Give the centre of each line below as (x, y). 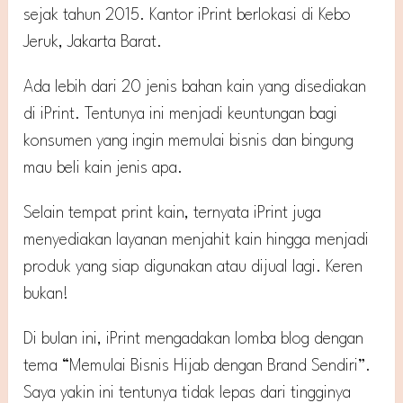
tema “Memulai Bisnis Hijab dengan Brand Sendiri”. (197, 366)
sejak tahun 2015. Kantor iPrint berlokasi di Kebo (188, 15)
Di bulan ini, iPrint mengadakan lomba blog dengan (194, 339)
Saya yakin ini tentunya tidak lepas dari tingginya (188, 393)
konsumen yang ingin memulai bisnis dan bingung (189, 141)
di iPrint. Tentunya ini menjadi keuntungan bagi (181, 114)
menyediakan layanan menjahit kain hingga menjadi (197, 240)
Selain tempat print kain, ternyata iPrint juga (173, 213)
